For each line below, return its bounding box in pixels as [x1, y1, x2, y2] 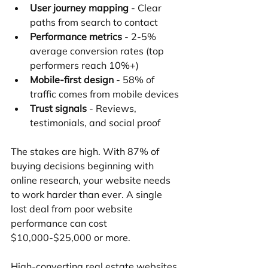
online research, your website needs [11, 174, 173, 187]
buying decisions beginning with [11, 160, 156, 172]
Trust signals [30, 102, 87, 115]
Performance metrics [30, 31, 122, 43]
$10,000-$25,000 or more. [11, 232, 130, 244]
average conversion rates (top [30, 45, 166, 57]
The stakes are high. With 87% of [11, 145, 162, 158]
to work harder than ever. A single [11, 188, 165, 201]
